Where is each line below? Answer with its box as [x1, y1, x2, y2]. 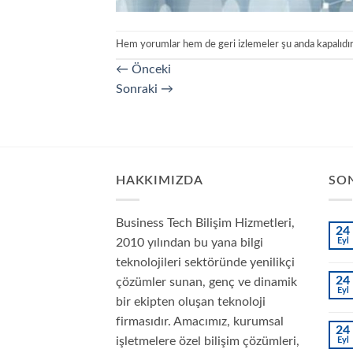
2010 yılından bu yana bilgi [116, 236, 263, 250]
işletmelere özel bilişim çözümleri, [116, 335, 299, 348]
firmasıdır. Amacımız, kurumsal [116, 315, 284, 329]
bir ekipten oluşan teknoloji [116, 295, 266, 309]
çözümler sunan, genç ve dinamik [116, 276, 297, 289]
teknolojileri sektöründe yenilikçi [116, 256, 295, 269]
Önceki [128, 62, 171, 76]
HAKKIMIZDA [116, 173, 203, 187]
